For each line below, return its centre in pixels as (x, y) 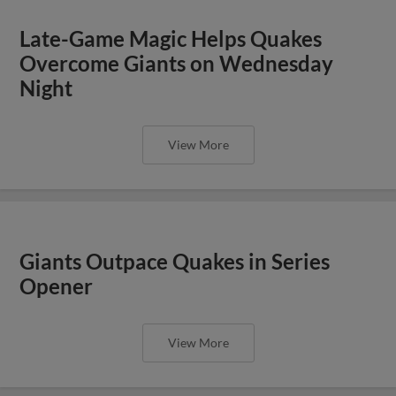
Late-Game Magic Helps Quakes (171, 38)
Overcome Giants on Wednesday (177, 63)
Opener (57, 286)
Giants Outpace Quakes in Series (175, 261)
